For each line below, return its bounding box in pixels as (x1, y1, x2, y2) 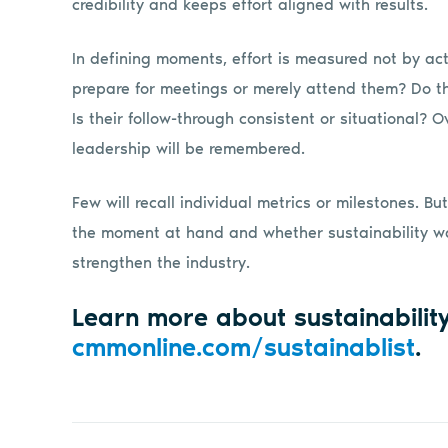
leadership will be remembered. (72, 138, 305, 158)
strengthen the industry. (72, 252, 250, 272)
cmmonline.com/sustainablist (72, 331, 415, 362)
